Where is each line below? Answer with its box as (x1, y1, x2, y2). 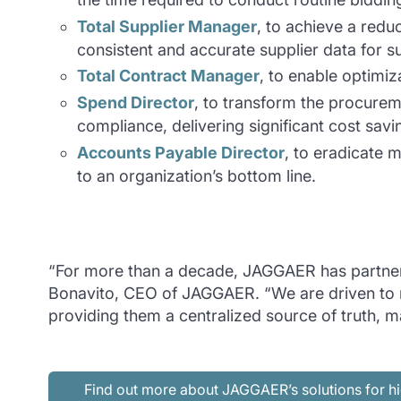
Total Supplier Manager (76, 16, 257, 36)
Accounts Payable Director (76, 142, 285, 162)
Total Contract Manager (76, 66, 260, 86)
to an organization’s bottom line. (76, 166, 316, 185)
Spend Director (76, 93, 194, 113)
